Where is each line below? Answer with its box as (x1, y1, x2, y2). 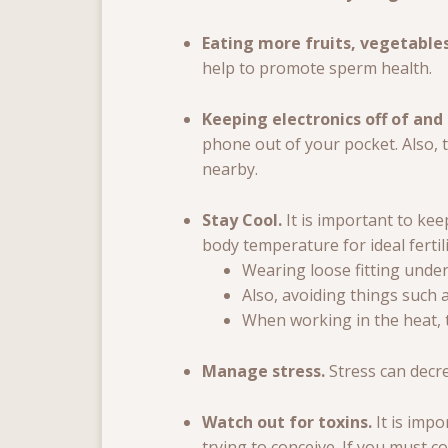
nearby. (202, 158, 258, 181)
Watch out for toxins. (202, 411, 376, 434)
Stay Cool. (202, 209, 286, 232)
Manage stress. (202, 360, 329, 383)
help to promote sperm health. (202, 57, 432, 80)
